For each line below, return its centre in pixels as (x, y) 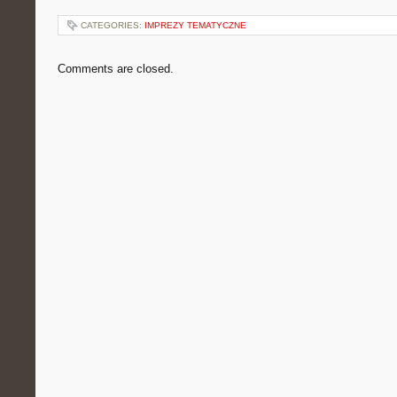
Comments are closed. (116, 69)
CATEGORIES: (113, 25)
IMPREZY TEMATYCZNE (195, 25)
